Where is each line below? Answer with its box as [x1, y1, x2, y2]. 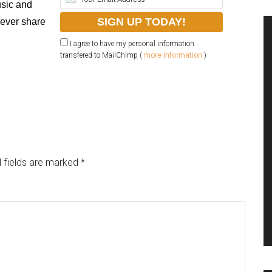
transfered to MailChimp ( [60, 51, 144, 59]
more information [144, 51, 203, 59]
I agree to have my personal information [68, 39, 195, 48]
